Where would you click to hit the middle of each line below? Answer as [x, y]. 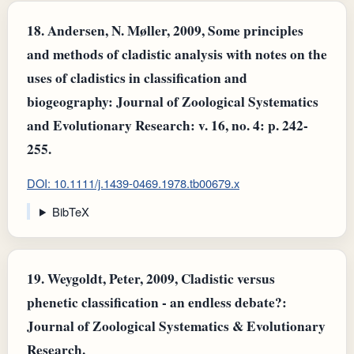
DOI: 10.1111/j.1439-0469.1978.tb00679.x [133, 183]
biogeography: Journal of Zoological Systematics [173, 101]
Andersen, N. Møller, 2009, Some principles [174, 30]
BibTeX [70, 211]
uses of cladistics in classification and [137, 77]
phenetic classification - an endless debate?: [157, 302]
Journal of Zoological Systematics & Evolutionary [176, 326]
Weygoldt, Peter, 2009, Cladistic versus [160, 278]
